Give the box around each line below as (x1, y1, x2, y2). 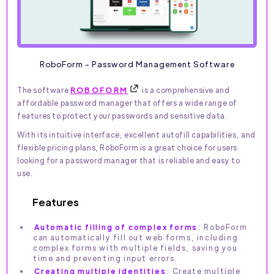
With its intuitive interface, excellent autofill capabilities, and (17, 129, 256, 139)
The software (17, 84, 70, 95)
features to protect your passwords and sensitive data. (17, 110, 228, 120)
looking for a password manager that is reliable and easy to (17, 155, 240, 165)
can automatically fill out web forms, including (33, 232, 239, 242)
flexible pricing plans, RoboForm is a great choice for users (17, 142, 238, 152)
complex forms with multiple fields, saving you (33, 242, 238, 253)
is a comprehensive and (140, 84, 230, 95)
